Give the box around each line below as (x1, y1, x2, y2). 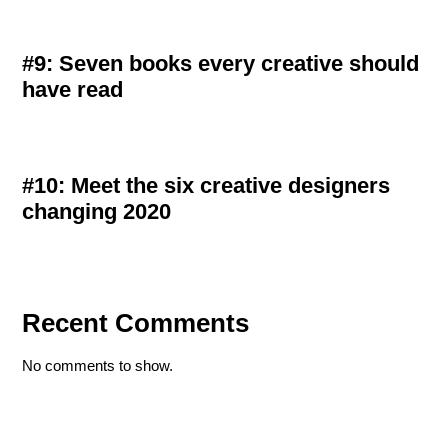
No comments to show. (22, 356, 174, 374)
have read (22, 76, 124, 102)
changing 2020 (22, 198, 172, 224)
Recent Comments (22, 308, 250, 337)
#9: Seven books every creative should (22, 50, 420, 76)
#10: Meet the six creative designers (22, 172, 391, 198)
